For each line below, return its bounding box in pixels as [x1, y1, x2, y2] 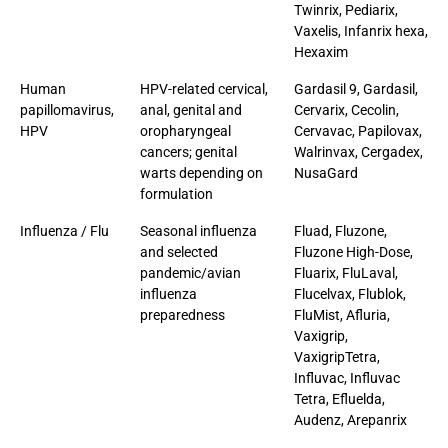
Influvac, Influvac [294, 369, 400, 386]
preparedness [140, 306, 225, 323]
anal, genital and [140, 101, 242, 118]
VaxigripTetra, [294, 348, 380, 365]
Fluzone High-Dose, [294, 243, 413, 260]
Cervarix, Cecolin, [294, 101, 399, 118]
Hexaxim [294, 43, 348, 60]
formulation [140, 185, 213, 202]
